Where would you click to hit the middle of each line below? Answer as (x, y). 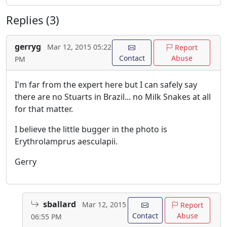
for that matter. (44, 109)
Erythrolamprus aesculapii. (66, 142)
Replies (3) (33, 20)
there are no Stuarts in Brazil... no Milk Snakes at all (113, 97)
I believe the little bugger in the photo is (91, 129)
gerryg (28, 47)
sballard (60, 204)
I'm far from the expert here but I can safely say (106, 85)
